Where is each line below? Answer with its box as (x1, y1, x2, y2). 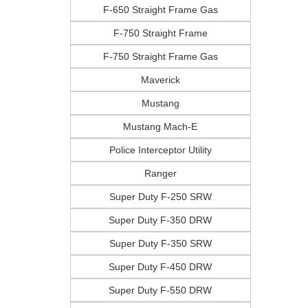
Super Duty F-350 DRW (109, 214, 212, 225)
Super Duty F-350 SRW (109, 238, 212, 249)
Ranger (144, 168, 177, 179)
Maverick (140, 74, 180, 85)
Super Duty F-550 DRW (109, 285, 212, 296)
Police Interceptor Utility (109, 144, 212, 155)
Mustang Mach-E (123, 121, 198, 132)
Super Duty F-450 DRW (109, 261, 212, 272)
